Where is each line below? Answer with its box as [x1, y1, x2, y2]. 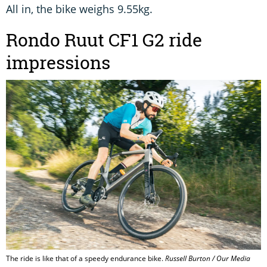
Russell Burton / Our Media [165, 253, 250, 263]
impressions [6, 50, 110, 74]
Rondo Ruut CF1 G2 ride [6, 27, 202, 52]
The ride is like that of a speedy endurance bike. [6, 253, 165, 263]
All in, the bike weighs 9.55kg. [6, 1, 153, 16]
